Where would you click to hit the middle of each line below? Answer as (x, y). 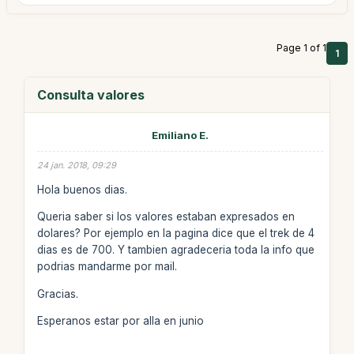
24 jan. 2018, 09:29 (76, 165)
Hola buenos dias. (82, 189)
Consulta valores (90, 95)
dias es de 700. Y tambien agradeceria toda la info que (175, 250)
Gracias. (57, 294)
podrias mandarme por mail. (107, 266)
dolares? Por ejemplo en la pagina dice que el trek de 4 (175, 233)
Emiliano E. (180, 135)
